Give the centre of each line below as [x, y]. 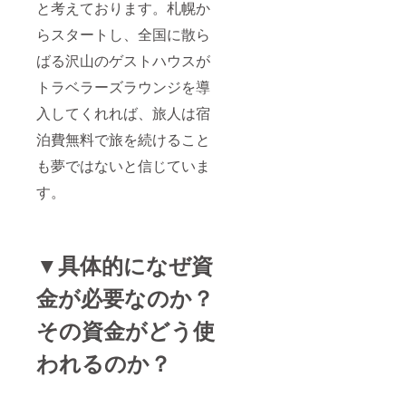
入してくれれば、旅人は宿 [123, 112]
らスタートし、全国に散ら [123, 34]
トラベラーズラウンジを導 [123, 86]
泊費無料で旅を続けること [123, 139]
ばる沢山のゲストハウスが [123, 60]
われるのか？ [104, 362]
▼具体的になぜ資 [125, 264]
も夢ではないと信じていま [123, 165]
